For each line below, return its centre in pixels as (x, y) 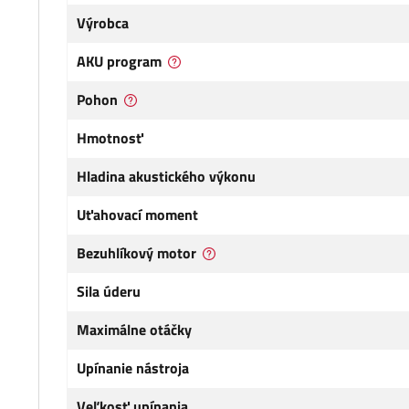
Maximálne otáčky (134, 330)
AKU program (119, 62)
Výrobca (103, 23)
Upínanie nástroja (133, 368)
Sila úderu (109, 292)
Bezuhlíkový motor (136, 253)
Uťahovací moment (137, 215)
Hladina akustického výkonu (166, 177)
